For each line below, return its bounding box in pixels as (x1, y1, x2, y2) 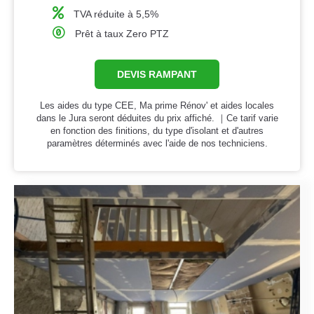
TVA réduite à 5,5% (74, 8, 159, 20)
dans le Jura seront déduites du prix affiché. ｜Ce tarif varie (36, 113, 278, 124)
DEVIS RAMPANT (117, 69, 197, 81)
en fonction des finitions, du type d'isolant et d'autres (50, 125, 264, 137)
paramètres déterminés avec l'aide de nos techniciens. (46, 138, 268, 149)
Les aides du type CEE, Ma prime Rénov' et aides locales (40, 100, 274, 111)
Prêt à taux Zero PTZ (75, 28, 170, 40)
